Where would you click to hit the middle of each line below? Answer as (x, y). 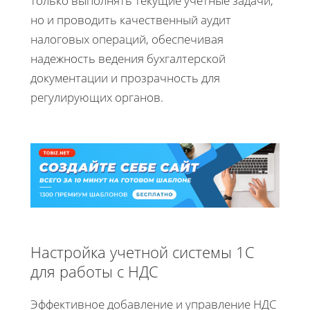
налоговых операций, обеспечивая (127, 39)
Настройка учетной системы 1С (143, 252)
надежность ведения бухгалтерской (128, 58)
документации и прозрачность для (125, 77)
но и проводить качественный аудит (131, 19)
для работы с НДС (94, 271)
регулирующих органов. (97, 97)
